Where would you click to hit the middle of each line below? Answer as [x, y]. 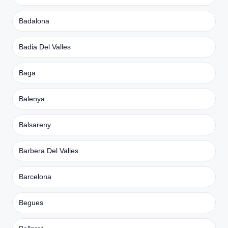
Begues [31, 202]
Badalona [34, 21]
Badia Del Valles [45, 47]
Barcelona [35, 176]
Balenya [32, 98]
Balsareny [35, 124]
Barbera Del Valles [49, 150]
